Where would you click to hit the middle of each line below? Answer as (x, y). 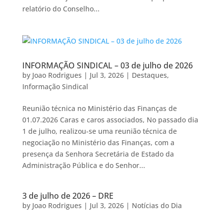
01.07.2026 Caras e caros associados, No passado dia (110, 120)
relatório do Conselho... (61, 9)
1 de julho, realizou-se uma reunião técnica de (99, 131)
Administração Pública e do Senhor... (83, 165)
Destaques (149, 75)
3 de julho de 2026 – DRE (68, 196)
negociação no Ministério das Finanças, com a (98, 142)
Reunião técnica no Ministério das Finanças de (99, 108)
